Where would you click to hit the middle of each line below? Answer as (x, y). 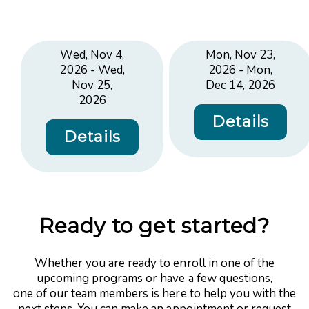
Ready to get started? (154, 226)
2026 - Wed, (92, 70)
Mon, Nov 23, (240, 55)
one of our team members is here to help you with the (154, 293)
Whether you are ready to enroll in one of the (154, 263)
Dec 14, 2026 (240, 86)
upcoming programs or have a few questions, (154, 278)
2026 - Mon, (240, 70)
